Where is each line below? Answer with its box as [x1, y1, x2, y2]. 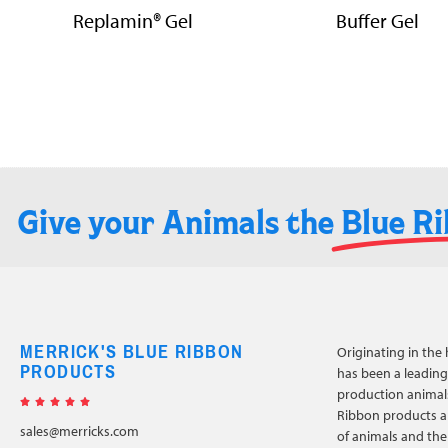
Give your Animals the [18, 194, 334, 247]
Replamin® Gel [72, 7, 193, 33]
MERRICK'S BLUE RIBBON [20, 334, 244, 369]
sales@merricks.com [20, 421, 139, 440]
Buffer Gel [336, 7, 419, 33]
